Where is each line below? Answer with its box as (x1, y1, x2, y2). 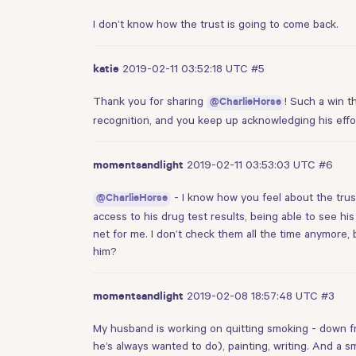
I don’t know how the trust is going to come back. (93, 17, 339, 30)
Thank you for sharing (93, 94, 207, 107)
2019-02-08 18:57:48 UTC (187, 288, 321, 302)
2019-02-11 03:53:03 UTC (187, 157, 319, 171)
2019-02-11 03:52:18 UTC (122, 61, 251, 75)
